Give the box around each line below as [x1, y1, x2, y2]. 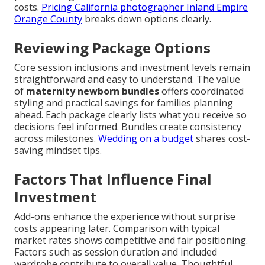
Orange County [14, 12, 82, 26]
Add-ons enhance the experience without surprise [14, 210, 235, 224]
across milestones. [14, 132, 98, 146]
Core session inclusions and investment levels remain [14, 61, 250, 75]
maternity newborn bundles [26, 85, 159, 98]
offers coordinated [159, 85, 244, 98]
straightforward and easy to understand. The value [14, 73, 240, 86]
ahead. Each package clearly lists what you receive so [14, 108, 247, 122]
